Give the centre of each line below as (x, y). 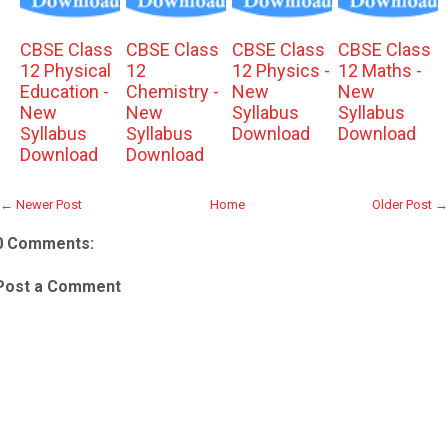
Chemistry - (172, 91)
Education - (64, 91)
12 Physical (65, 70)
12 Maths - (379, 70)
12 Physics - (280, 70)
